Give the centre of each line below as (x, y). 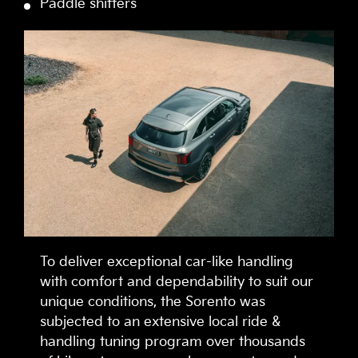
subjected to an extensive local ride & (160, 322)
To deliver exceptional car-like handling (167, 263)
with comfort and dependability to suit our (177, 282)
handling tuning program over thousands (173, 342)
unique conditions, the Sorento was (153, 302)
